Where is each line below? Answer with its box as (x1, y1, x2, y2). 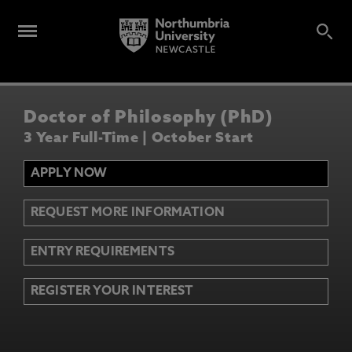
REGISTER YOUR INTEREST (31, 284, 194, 298)
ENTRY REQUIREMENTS (31, 245, 174, 258)
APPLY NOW (31, 167, 108, 180)
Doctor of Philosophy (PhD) (24, 109, 273, 127)
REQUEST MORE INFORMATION (31, 206, 225, 219)
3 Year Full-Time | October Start (24, 130, 255, 146)
